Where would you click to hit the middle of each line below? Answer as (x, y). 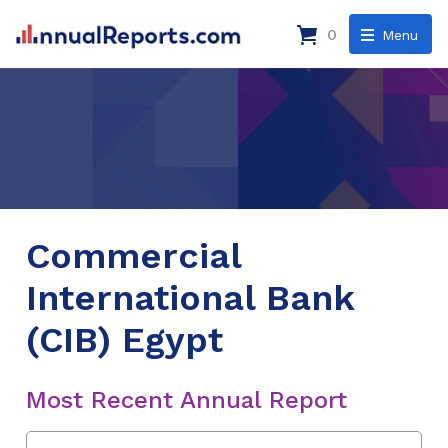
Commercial (133, 255)
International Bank (190, 297)
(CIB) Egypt (124, 339)
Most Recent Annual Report (186, 399)
